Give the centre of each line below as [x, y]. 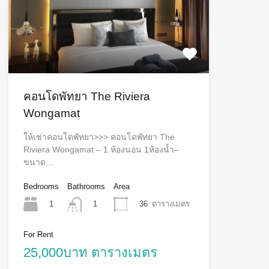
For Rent [38, 234]
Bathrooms [86, 187]
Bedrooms [41, 187]
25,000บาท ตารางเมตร [90, 252]
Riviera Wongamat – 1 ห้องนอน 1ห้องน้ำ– [101, 150]
